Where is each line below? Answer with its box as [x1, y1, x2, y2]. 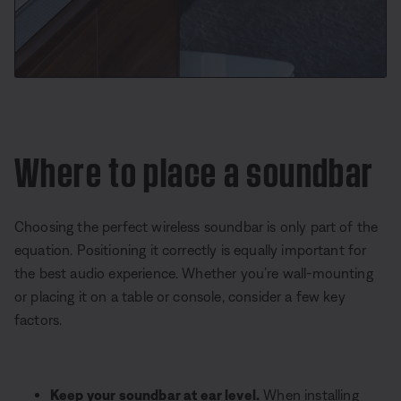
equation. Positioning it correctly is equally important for [14, 242, 367, 258]
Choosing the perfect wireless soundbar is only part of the [14, 218, 379, 235]
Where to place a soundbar [14, 143, 374, 192]
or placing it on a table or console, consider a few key [14, 288, 346, 304]
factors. [14, 311, 63, 328]
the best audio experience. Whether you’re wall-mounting [14, 265, 373, 281]
